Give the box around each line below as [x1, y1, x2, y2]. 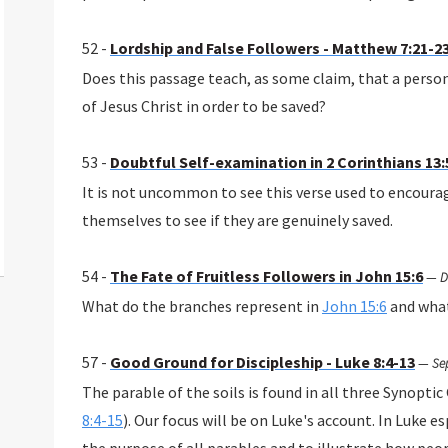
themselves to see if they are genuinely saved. [81, 210, 393, 231]
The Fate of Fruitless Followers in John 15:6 [109, 266, 423, 287]
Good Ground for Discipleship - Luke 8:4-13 [109, 352, 415, 373]
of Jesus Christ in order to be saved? [81, 96, 326, 117]
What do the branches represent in [81, 296, 322, 317]
